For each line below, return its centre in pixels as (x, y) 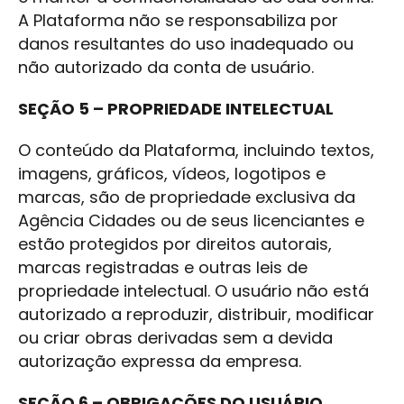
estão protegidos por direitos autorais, (175, 244)
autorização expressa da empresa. (160, 361)
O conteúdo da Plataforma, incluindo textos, (196, 150)
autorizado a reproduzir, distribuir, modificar (196, 314)
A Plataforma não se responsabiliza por (178, 20)
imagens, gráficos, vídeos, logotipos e (172, 174)
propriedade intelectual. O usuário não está (193, 291)
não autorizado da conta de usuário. (166, 67)
